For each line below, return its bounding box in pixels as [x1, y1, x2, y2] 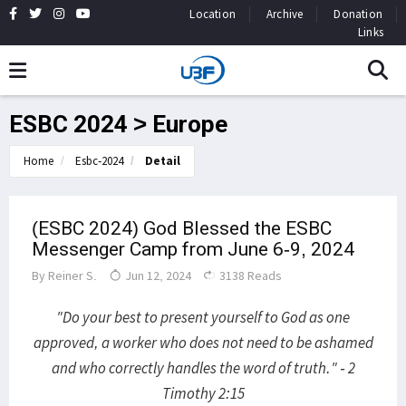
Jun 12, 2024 [122, 267, 191, 284]
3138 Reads [217, 267, 282, 284]
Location [189, 6, 236, 22]
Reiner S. [48, 267, 97, 284]
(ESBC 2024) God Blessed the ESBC [32, 217, 332, 239]
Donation [333, 6, 382, 22]
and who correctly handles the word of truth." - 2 [51, 358, 355, 378]
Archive [266, 6, 304, 22]
